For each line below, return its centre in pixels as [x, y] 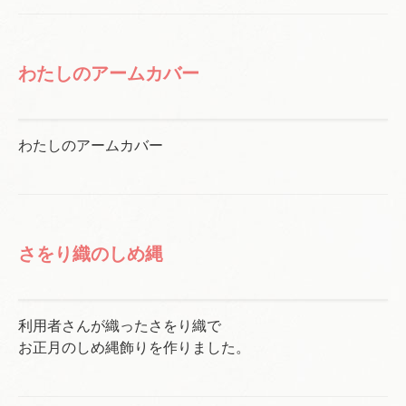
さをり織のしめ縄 [91, 254]
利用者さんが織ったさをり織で [120, 326]
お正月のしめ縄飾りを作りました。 [134, 348]
